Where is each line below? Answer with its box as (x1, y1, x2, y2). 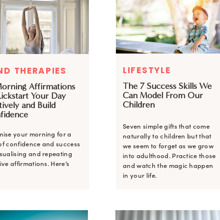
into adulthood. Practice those (123, 152, 216, 160)
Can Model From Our (123, 90, 203, 101)
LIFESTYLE (123, 64, 171, 76)
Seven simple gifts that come (123, 122, 210, 131)
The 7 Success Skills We (123, 81, 212, 91)
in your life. (123, 171, 157, 180)
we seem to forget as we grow (123, 142, 214, 150)
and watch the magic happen (123, 162, 214, 170)
